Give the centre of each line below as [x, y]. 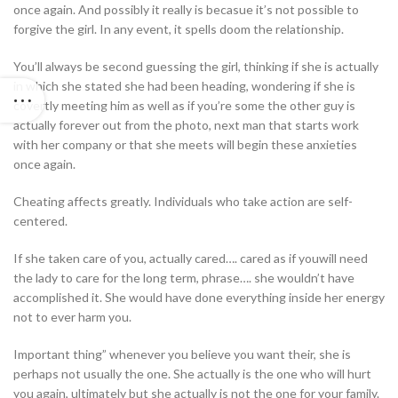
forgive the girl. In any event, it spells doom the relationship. [179, 29]
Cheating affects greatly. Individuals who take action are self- [183, 202]
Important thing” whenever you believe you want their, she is [182, 354]
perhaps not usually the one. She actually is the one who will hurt [192, 374]
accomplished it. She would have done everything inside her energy [199, 298]
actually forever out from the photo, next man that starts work [186, 125]
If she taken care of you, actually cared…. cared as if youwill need [191, 259]
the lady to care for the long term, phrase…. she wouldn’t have [184, 278]
